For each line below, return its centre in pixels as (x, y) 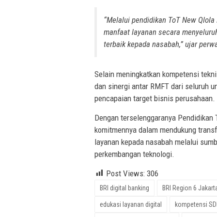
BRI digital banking (124, 188)
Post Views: (125, 173)
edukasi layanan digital (131, 204)
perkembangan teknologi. (134, 154)
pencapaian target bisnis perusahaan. (155, 98)
